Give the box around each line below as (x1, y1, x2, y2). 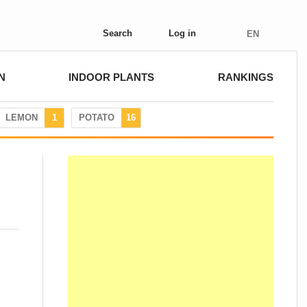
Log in (169, 28, 196, 38)
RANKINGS (217, 71, 273, 83)
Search (103, 28, 132, 38)
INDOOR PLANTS (69, 71, 155, 83)
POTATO (79, 112, 114, 123)
